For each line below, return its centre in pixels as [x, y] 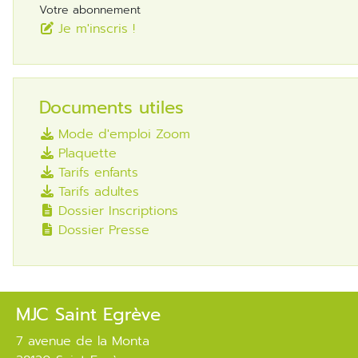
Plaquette [88, 154]
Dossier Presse [104, 231]
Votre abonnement [93, 10]
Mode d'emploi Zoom [124, 135]
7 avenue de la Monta [86, 342]
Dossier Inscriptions [118, 211]
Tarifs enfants [98, 173]
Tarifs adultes [99, 192]
